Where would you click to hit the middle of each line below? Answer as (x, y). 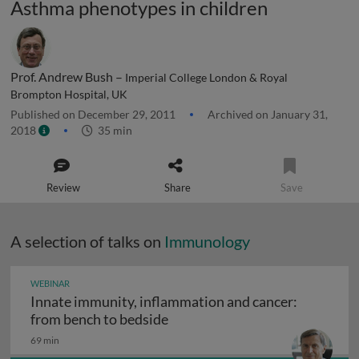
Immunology (207, 241)
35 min (113, 130)
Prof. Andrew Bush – (68, 77)
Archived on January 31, (266, 114)
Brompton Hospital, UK (69, 95)
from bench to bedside (99, 319)
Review (64, 188)
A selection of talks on (87, 241)
